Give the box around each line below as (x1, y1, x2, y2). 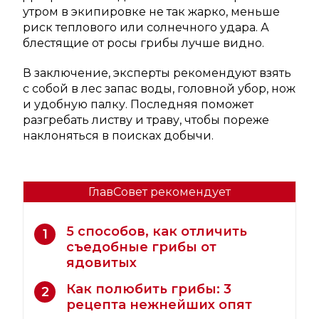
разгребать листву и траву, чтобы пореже (23, 113, 269, 127)
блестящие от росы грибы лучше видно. (23, 36, 264, 51)
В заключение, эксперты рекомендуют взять (23, 66, 291, 80)
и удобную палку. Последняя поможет (23, 98, 253, 112)
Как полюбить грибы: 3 (66, 281, 231, 298)
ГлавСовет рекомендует (88, 185, 231, 199)
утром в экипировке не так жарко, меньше (23, 5, 280, 19)
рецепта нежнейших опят (66, 297, 252, 313)
